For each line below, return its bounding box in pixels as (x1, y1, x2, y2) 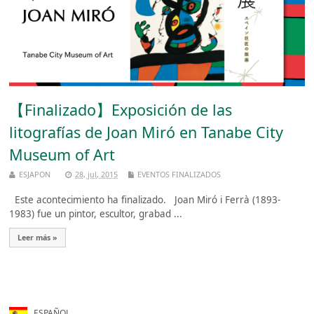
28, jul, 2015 (75, 168, 118, 179)
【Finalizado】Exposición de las (9, 99, 233, 120)
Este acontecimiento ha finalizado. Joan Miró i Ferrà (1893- (9, 193, 281, 206)
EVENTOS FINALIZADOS (137, 168, 221, 179)
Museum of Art (9, 144, 116, 165)
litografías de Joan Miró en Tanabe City (9, 121, 284, 142)
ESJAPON (19, 168, 51, 179)
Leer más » (18, 232, 58, 243)
